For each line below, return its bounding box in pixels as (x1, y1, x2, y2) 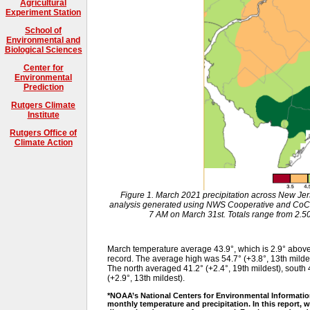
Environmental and (6, 35, 80, 45)
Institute (27, 109, 60, 120)
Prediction (23, 82, 64, 92)
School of (25, 25, 62, 35)
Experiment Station (6, 7, 81, 17)
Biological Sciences (4, 44, 82, 55)
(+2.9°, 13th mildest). (107, 273, 185, 284)
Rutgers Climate (11, 100, 75, 110)
